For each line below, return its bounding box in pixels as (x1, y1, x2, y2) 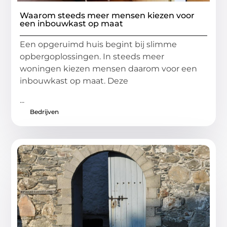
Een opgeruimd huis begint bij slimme (20, 39, 177, 49)
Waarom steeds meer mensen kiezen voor (20, 10, 195, 20)
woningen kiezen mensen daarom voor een (20, 63, 198, 73)
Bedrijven (30, 107, 59, 116)
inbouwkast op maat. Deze (20, 75, 129, 86)
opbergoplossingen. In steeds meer (20, 51, 165, 61)
